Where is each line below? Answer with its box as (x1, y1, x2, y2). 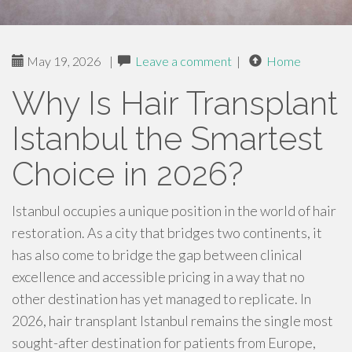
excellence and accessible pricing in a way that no (12, 268, 305, 285)
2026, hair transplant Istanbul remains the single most (12, 312, 333, 329)
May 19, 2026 (24, 53, 101, 68)
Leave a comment (135, 53, 232, 68)
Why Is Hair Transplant (12, 84, 338, 123)
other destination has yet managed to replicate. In (12, 290, 311, 307)
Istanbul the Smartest (12, 119, 323, 158)
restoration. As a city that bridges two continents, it (12, 224, 322, 241)
